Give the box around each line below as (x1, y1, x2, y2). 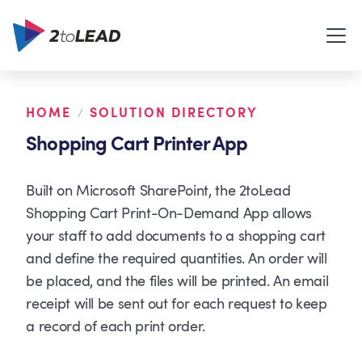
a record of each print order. (26, 318, 205, 335)
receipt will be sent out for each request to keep (26, 296, 327, 313)
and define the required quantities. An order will (26, 250, 327, 267)
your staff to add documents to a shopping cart (26, 228, 326, 245)
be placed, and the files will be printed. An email (26, 273, 329, 290)
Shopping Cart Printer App (26, 133, 248, 155)
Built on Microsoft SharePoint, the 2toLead (26, 183, 291, 200)
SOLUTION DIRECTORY (90, 106, 259, 120)
